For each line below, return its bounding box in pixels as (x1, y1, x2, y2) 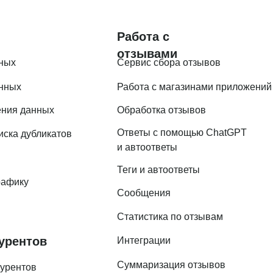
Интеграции (117, 235, 171, 246)
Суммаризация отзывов (117, 259, 225, 270)
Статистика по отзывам (117, 211, 223, 222)
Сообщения (117, 187, 171, 198)
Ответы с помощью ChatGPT (117, 127, 247, 138)
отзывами (117, 46, 177, 60)
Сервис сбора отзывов (117, 57, 221, 68)
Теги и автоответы (117, 164, 200, 175)
